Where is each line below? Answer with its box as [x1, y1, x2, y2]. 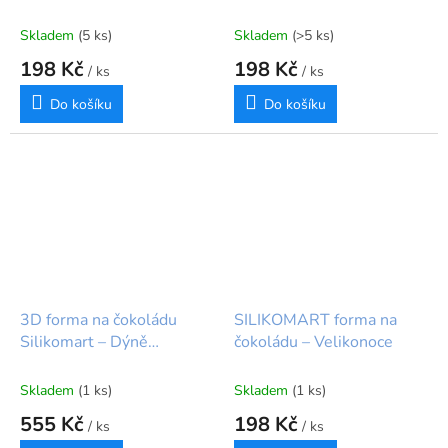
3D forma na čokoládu [20, 308, 177, 331]
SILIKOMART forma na [234, 308, 397, 331]
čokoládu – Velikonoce [234, 330, 393, 353]
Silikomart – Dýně [20, 330, 148, 353]
